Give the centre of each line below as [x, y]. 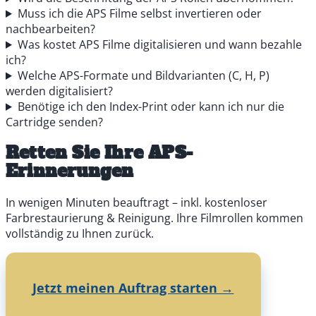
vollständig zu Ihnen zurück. [80, 233]
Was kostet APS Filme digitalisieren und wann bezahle [159, 44]
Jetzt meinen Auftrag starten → [133, 288]
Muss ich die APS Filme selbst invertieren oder [139, 13]
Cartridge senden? [54, 122]
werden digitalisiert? [59, 91]
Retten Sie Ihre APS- [99, 152]
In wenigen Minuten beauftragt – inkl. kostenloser [136, 202]
